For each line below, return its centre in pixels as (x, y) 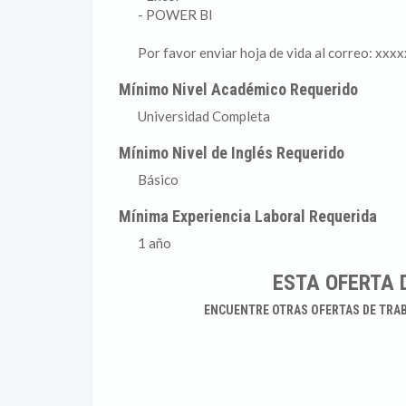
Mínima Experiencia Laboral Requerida (248, 216)
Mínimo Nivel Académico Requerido (239, 89)
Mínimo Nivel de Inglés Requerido (232, 153)
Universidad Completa (204, 116)
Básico (158, 179)
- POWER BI (175, 14)
